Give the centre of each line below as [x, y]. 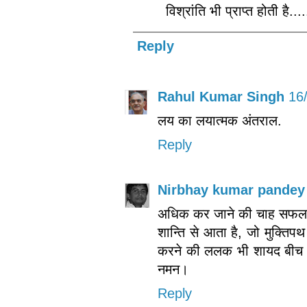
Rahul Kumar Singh [221, 97]
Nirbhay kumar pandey [231, 190]
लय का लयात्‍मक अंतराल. [220, 121]
